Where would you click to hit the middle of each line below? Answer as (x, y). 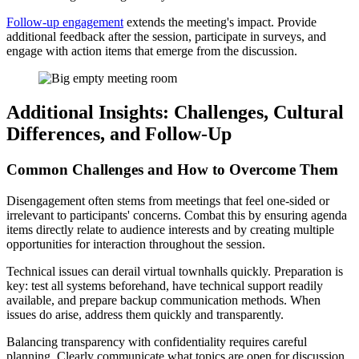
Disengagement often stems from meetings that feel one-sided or (168, 200)
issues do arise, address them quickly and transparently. (145, 314)
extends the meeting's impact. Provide (220, 22)
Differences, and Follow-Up (119, 133)
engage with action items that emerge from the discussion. (152, 50)
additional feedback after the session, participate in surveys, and (166, 36)
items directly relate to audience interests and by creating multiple (170, 229)
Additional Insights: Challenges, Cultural (175, 112)
